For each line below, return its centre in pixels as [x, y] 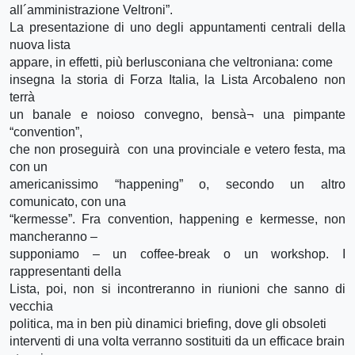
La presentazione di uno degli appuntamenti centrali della [177, 27]
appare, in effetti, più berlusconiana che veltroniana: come [171, 62]
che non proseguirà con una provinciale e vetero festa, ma [177, 149]
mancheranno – [53, 236]
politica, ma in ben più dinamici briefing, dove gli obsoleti [168, 323]
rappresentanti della [65, 271]
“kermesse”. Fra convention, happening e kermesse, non [177, 219]
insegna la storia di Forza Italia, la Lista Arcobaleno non [177, 79]
